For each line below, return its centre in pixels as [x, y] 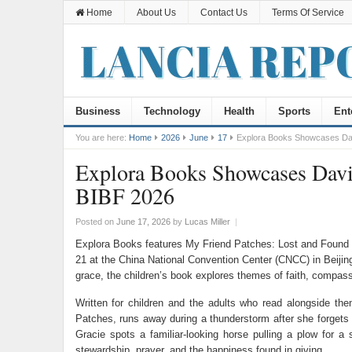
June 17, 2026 [143, 222]
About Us [156, 13]
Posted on [95, 222]
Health [239, 111]
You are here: [101, 137]
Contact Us [224, 13]
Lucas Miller [207, 222]
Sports [294, 111]
